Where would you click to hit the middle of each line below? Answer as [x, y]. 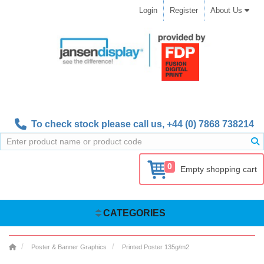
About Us [227, 10]
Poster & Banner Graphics [69, 247]
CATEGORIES [134, 213]
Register [184, 10]
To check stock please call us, [97, 124]
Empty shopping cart [219, 169]
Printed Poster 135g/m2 [156, 247]
